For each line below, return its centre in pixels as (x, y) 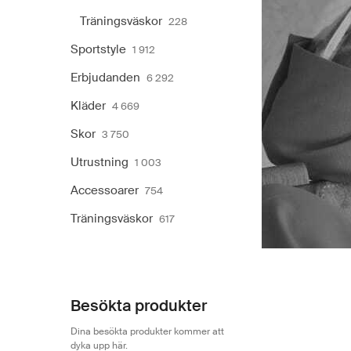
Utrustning (100, 162)
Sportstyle (98, 49)
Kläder (88, 105)
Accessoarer (105, 190)
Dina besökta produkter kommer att (147, 331)
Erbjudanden (105, 77)
